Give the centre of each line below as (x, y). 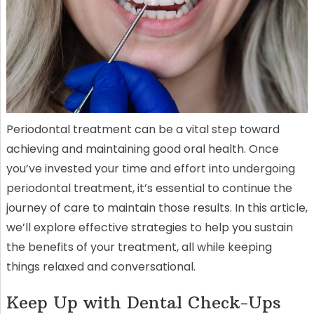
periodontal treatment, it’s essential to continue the (149, 188)
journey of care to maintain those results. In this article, (157, 207)
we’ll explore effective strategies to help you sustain (149, 227)
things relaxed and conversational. (101, 266)
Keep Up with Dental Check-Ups (143, 302)
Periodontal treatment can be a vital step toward (143, 129)
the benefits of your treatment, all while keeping (139, 247)
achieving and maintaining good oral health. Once (142, 149)
